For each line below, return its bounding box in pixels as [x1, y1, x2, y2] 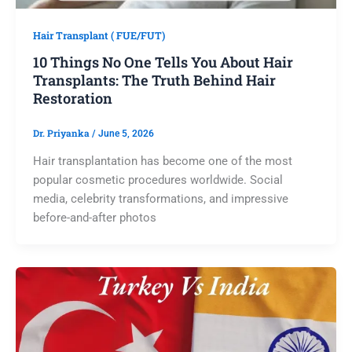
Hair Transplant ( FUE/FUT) [32, 28, 165, 42]
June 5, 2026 [97, 128, 154, 140]
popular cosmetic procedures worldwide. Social [32, 173, 283, 188]
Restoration [32, 89, 112, 108]
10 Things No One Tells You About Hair [32, 53, 293, 72]
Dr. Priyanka [32, 127, 92, 140]
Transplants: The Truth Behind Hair [32, 71, 276, 90]
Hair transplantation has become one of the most [32, 154, 292, 169]
